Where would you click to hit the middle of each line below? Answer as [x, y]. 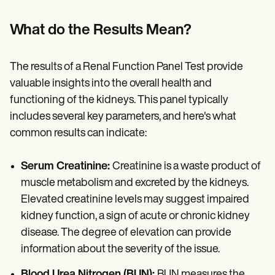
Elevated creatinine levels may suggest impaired [135, 200]
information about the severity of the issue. [120, 250]
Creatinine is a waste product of [187, 167]
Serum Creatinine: [67, 167]
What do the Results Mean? [101, 31]
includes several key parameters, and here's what [123, 117]
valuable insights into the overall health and [111, 84]
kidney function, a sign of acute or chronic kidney [135, 217]
